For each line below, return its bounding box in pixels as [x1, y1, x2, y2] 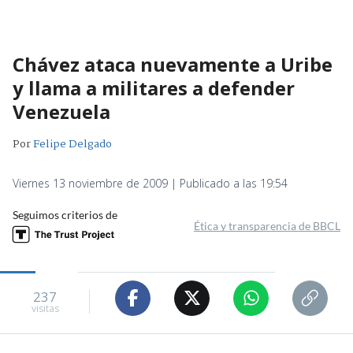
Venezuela [13, 98, 110, 124]
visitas [31, 302, 59, 316]
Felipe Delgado [33, 135, 112, 153]
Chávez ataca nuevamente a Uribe [13, 50, 333, 77]
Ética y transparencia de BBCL [194, 218, 340, 232]
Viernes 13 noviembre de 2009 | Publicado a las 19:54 [13, 175, 288, 191]
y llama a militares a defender [13, 74, 295, 101]
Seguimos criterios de [13, 207, 117, 221]
